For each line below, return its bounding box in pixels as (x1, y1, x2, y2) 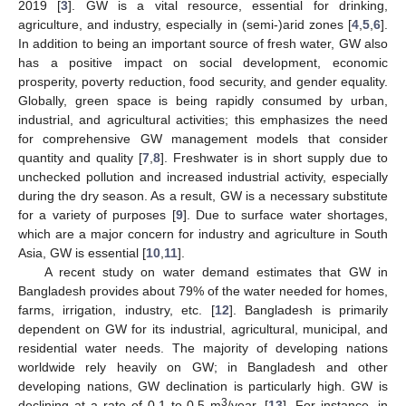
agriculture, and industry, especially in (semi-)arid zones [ (18, 16, 352, 32)
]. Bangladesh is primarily (228, 302, 389, 317)
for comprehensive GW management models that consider (18, 130, 388, 146)
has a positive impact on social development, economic (18, 54, 388, 70)
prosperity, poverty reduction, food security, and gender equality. (18, 73, 388, 89)
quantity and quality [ (18, 150, 142, 165)
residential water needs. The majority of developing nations (18, 340, 388, 355)
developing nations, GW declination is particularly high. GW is (18, 378, 388, 393)
